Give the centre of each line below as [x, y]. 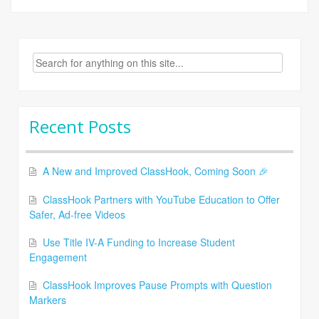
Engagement [58, 257]
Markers [48, 300]
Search [35, 59]
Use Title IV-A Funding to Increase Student [139, 242]
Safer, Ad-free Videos [77, 215]
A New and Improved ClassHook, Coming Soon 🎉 [156, 171]
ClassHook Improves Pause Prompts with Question [157, 285]
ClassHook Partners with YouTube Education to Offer [161, 200]
